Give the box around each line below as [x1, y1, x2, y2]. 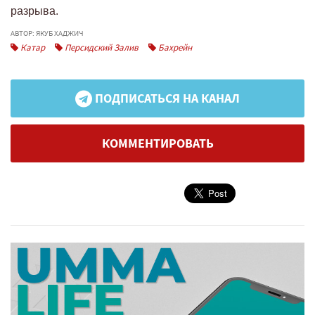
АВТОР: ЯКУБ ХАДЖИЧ [11, 27, 84, 38]
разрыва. [11, 4, 58, 17]
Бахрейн [156, 41, 192, 53]
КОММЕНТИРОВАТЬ [101, 134, 214, 152]
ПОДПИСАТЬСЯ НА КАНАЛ [92, 89, 240, 107]
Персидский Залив [63, 41, 139, 53]
